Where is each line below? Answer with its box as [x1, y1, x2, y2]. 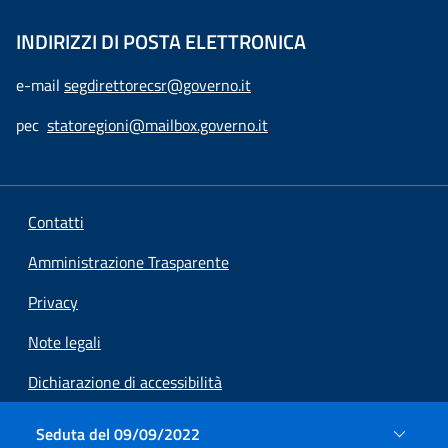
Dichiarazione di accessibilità [28, 370, 222, 394]
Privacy [28, 290, 78, 314]
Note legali [28, 330, 101, 354]
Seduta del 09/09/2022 [36, 422, 200, 446]
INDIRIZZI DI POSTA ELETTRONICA [16, 26, 306, 57]
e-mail [16, 73, 64, 97]
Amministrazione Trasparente [28, 250, 229, 274]
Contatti [28, 210, 84, 234]
